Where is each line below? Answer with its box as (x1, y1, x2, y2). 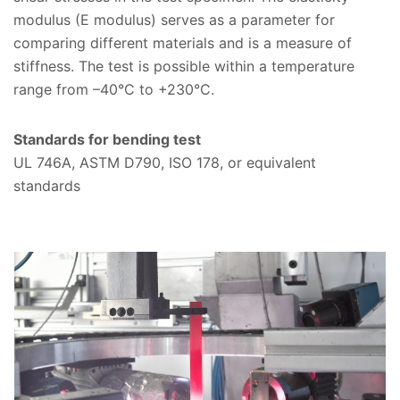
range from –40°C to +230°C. (13, 80, 214, 99)
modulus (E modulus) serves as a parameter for (13, 11, 335, 29)
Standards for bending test (13, 130, 201, 149)
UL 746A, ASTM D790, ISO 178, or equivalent (13, 154, 316, 172)
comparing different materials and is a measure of (13, 34, 352, 53)
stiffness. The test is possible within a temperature (13, 57, 354, 76)
